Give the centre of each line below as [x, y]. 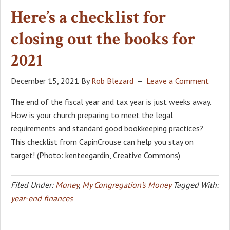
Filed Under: [33, 185]
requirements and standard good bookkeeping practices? [107, 128]
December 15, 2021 [45, 80]
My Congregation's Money [127, 185]
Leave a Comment [178, 80]
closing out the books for [103, 39]
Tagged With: [196, 185]
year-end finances [42, 198]
